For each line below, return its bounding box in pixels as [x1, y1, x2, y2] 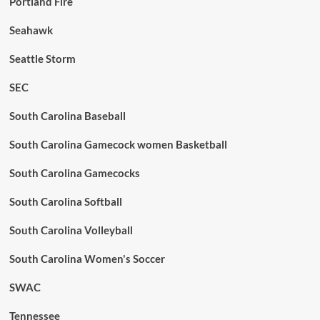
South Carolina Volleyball [9, 224, 133, 236]
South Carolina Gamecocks [9, 166, 140, 179]
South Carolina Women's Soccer [9, 252, 165, 265]
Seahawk [9, 24, 53, 36]
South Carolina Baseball [9, 109, 126, 122]
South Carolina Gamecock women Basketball [9, 138, 227, 151]
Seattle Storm [9, 52, 76, 65]
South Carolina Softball [9, 195, 122, 208]
